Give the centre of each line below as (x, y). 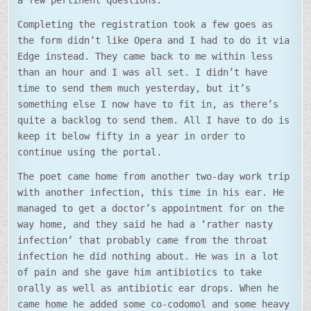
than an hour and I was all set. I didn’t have (143, 73)
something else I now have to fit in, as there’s (148, 104)
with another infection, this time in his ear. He (151, 193)
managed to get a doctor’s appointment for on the (151, 209)
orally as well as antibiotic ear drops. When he (148, 288)
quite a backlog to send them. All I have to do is (154, 120)
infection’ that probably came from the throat (143, 241)
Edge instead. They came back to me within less (145, 57)
